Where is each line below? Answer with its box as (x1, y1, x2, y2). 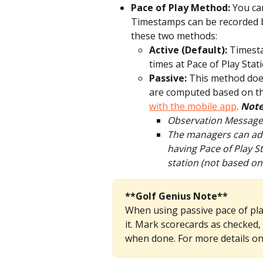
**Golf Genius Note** (125, 189, 228, 203)
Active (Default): (149, 43, 230, 56)
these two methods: (131, 29, 217, 42)
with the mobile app (149, 99, 237, 113)
